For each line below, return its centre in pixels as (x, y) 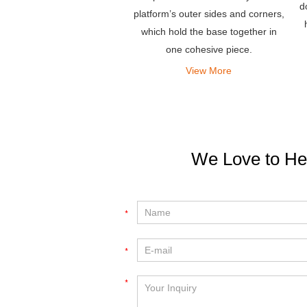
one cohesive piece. (209, 50)
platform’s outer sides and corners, (209, 14)
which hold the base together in (209, 32)
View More (209, 71)
